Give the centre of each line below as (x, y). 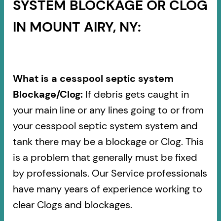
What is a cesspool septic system (93, 78)
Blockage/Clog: (48, 94)
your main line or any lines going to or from (108, 110)
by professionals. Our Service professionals (110, 173)
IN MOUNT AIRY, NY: (77, 27)
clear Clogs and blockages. (72, 204)
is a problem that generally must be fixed (105, 157)
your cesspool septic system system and (105, 126)
